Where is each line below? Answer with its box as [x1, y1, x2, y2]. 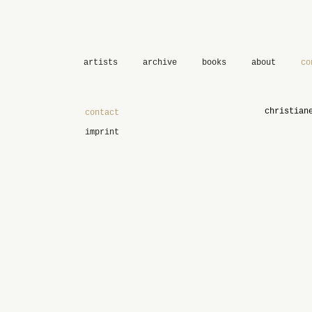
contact [85, 108, 119, 118]
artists [84, 58, 118, 68]
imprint [85, 127, 119, 137]
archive [143, 58, 177, 68]
